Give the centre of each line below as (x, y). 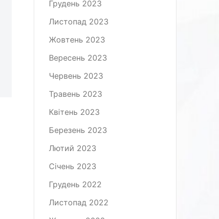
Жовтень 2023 (77, 40)
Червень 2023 (76, 76)
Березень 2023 (78, 130)
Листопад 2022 (78, 202)
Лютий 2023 (72, 148)
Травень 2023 (75, 94)
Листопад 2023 (78, 22)
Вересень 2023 (78, 58)
